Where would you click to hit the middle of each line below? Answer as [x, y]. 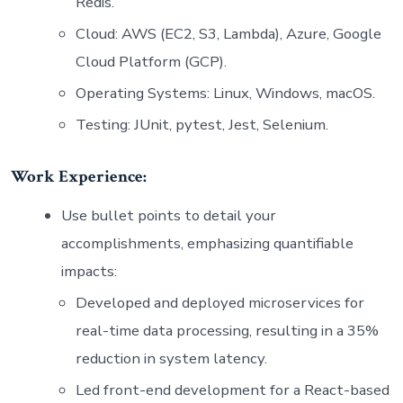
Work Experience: [78, 177]
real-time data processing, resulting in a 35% [227, 330]
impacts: [89, 271]
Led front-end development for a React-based [232, 390]
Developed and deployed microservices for [219, 302]
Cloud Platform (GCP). [151, 62]
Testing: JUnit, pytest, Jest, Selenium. [201, 125]
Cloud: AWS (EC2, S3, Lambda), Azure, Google [228, 34]
